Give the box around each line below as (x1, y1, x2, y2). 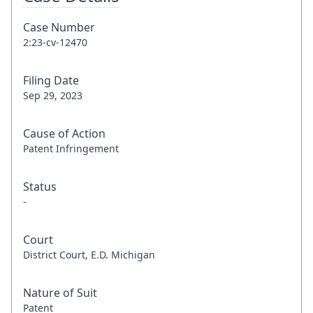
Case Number (23, 20, 95, 35)
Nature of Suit (23, 285, 97, 300)
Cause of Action (23, 126, 105, 141)
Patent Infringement (23, 142, 119, 155)
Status (23, 179, 57, 194)
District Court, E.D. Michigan (23, 248, 155, 261)
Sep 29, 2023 (23, 89, 82, 102)
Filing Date (23, 73, 79, 88)
